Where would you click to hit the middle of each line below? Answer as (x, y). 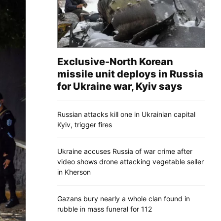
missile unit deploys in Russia (130, 74)
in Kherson (74, 172)
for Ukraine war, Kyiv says (120, 86)
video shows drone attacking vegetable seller (130, 161)
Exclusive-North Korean (115, 61)
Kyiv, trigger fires (85, 124)
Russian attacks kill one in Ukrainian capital (126, 114)
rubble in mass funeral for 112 (105, 209)
